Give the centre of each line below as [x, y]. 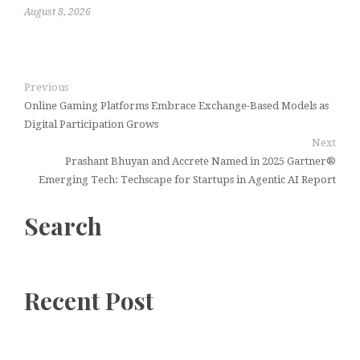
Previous [46, 88]
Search [63, 226]
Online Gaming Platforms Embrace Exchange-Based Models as [176, 106]
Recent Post [89, 301]
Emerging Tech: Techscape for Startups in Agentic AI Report [187, 180]
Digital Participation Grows [91, 125]
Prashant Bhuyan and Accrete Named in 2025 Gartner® [200, 162]
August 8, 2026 [57, 12]
